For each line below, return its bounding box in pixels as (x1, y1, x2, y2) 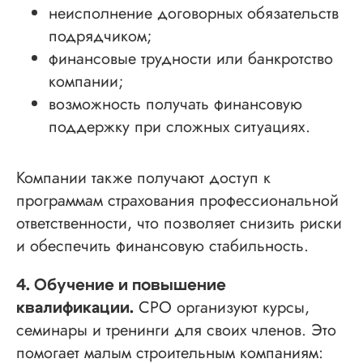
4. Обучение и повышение (16, 276, 226, 293)
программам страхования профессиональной (16, 188, 339, 212)
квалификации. (16, 299, 134, 316)
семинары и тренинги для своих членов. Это (16, 318, 336, 342)
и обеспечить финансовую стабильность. (16, 233, 309, 258)
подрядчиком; (49, 23, 152, 48)
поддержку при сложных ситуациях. (49, 114, 310, 139)
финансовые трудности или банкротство (49, 46, 333, 70)
